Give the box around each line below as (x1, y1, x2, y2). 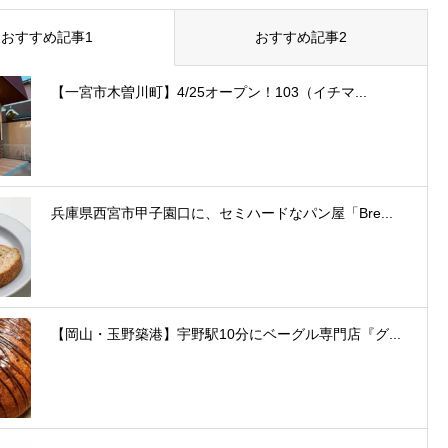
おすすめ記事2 (254, 28, 347, 45)
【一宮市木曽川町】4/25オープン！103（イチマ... (51, 83, 367, 100)
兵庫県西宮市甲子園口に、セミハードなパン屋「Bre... (51, 204, 393, 221)
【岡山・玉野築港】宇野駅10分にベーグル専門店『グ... (51, 325, 401, 342)
